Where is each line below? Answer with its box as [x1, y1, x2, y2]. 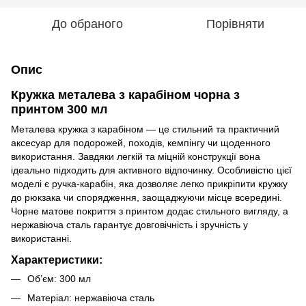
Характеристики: [11, 253, 102, 266]
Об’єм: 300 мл [27, 273, 91, 284]
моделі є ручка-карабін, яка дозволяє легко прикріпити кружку [11, 178, 288, 189]
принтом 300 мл [11, 102, 107, 116]
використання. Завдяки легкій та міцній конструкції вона [11, 150, 260, 162]
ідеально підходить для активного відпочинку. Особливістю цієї [11, 164, 292, 176]
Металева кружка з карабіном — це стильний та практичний [11, 123, 279, 135]
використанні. [11, 232, 72, 244]
